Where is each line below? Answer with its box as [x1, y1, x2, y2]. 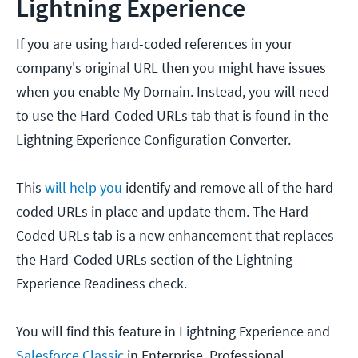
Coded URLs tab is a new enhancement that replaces [16, 226, 334, 245]
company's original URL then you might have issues [16, 58, 326, 78]
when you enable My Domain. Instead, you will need [16, 82, 329, 101]
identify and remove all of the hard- [122, 178, 338, 197]
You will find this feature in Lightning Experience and [16, 322, 330, 341]
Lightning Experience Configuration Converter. [16, 130, 291, 149]
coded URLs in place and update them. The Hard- [16, 202, 313, 221]
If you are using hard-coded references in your [16, 34, 292, 54]
